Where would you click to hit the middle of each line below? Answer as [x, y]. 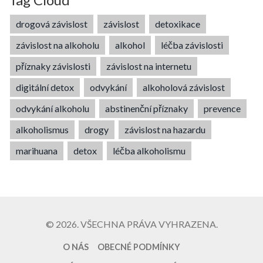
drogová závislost [52, 23]
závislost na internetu [149, 66]
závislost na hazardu [165, 129]
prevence [222, 108]
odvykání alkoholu [53, 108]
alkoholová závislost [184, 87]
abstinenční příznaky [146, 108]
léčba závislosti [192, 45]
